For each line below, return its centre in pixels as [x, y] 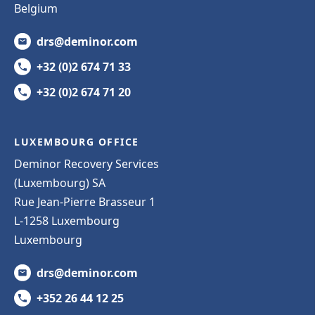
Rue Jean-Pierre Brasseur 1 [85, 201]
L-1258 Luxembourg [67, 220]
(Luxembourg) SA [60, 182]
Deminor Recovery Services [86, 163]
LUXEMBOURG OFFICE [77, 141]
